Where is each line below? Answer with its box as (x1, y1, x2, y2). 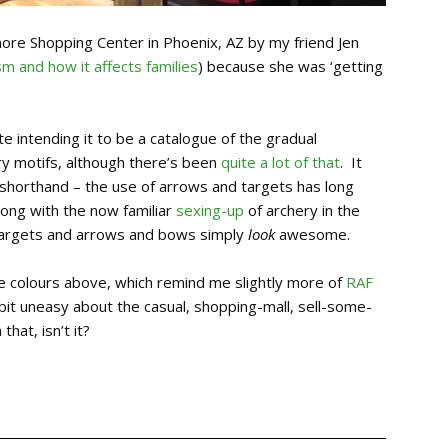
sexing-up (176, 200, 244, 221)
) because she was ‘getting (198, 56, 383, 77)
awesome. (275, 224, 350, 245)
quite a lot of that (221, 152, 340, 173)
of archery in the (244, 200, 360, 221)
